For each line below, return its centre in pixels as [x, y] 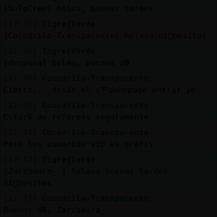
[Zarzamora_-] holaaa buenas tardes [85, 171]
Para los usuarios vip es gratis [78, 144]
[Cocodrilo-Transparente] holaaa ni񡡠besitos [105, 35]
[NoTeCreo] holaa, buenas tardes [78, 8]
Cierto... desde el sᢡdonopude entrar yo [99, 90]
